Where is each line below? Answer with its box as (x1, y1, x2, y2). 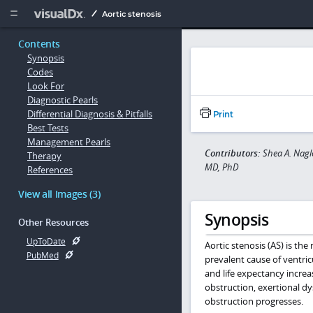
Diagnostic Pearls (27, 94, 98, 107)
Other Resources (18, 216, 89, 229)
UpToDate (26, 235, 66, 247)
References (27, 163, 73, 177)
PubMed (26, 249, 59, 261)
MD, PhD (204, 160, 239, 173)
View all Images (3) (18, 187, 101, 201)
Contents (18, 37, 61, 51)
